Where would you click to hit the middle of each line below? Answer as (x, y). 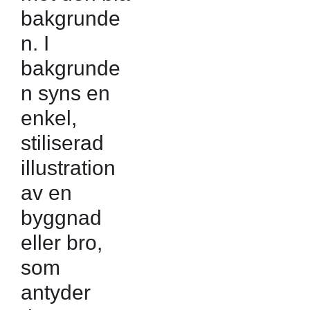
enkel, (49, 118)
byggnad (61, 217)
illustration (68, 167)
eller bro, (62, 242)
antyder (56, 292)
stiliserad (62, 143)
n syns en (65, 93)
